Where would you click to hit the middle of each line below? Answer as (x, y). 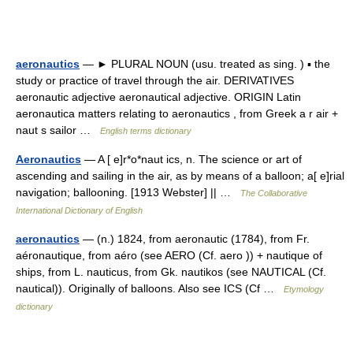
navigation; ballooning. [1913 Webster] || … (128, 192)
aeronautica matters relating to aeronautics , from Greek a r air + (177, 113)
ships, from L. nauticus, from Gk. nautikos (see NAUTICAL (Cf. (171, 272)
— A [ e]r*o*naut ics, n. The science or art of (191, 159)
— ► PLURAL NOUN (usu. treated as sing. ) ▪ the (205, 64)
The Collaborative (274, 193)
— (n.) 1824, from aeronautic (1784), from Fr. (195, 239)
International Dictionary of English (79, 210)
